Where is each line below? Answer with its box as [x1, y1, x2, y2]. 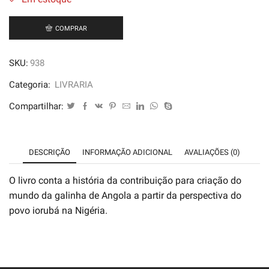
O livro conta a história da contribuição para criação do [9, 174, 241, 186]
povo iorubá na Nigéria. [9, 204, 107, 216]
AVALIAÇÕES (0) [184, 148, 240, 157]
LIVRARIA [55, 79, 93, 90]
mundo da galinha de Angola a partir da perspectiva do [9, 189, 241, 201]
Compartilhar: [9, 100, 64, 112]
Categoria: [9, 79, 53, 90]
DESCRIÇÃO [29, 148, 70, 157]
